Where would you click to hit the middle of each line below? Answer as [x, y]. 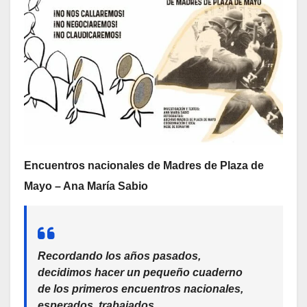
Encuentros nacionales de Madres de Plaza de [144, 165]
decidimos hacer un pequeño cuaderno [140, 272]
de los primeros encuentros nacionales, [140, 288]
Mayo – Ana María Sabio [86, 186]
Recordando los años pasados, [119, 256]
